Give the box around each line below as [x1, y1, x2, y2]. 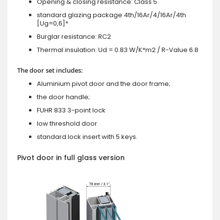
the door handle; [37, 92, 90, 102]
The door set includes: [17, 65, 83, 75]
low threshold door [37, 118, 97, 128]
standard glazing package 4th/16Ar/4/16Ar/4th [37, 10, 186, 20]
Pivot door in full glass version [17, 152, 125, 163]
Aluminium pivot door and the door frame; [37, 79, 170, 88]
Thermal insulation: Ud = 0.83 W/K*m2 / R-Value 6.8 [37, 45, 198, 55]
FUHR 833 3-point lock [37, 105, 106, 115]
